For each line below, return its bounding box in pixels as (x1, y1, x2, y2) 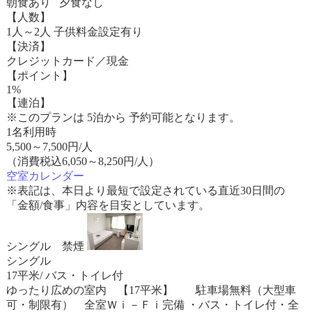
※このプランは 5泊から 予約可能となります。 (6, 111, 240, 123)
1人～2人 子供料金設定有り (6, 26, 143, 38)
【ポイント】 (6, 70, 73, 81)
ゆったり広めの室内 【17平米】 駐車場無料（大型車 (6, 284, 296, 296)
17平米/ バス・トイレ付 (6, 270, 123, 281)
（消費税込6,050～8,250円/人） (6, 155, 159, 167)
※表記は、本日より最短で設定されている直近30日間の (6, 185, 285, 196)
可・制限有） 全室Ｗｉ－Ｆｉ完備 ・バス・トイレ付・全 (6, 299, 299, 311)
